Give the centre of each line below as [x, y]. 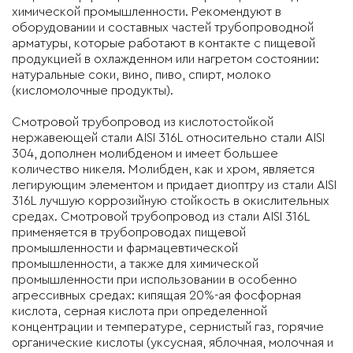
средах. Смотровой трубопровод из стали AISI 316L [161, 216]
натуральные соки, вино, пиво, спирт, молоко [141, 74]
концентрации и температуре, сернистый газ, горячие [168, 327]
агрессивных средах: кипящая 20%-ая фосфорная [156, 295]
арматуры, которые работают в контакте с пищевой [163, 43]
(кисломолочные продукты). [93, 90]
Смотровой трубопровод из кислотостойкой [143, 122]
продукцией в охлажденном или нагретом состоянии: [165, 59]
